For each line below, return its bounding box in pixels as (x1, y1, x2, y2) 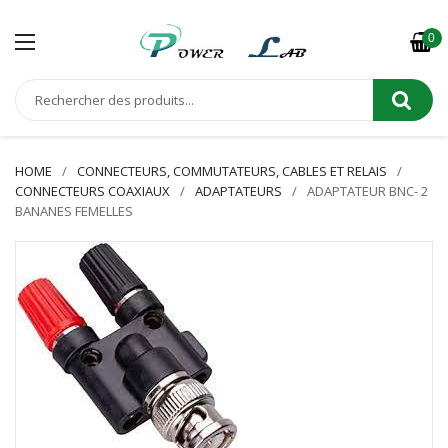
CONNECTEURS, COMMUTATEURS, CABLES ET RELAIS (77, 162, 387, 180)
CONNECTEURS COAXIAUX (15, 182, 170, 200)
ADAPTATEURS (195, 182, 282, 200)
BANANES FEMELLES (15, 202, 133, 220)
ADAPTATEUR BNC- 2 (307, 182, 428, 200)
